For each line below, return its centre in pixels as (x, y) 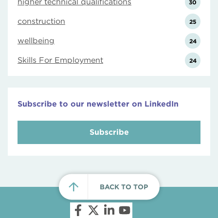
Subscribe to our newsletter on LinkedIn (98, 104)
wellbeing (36, 41)
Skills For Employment (60, 60)
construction (41, 21)
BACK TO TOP (124, 187)
